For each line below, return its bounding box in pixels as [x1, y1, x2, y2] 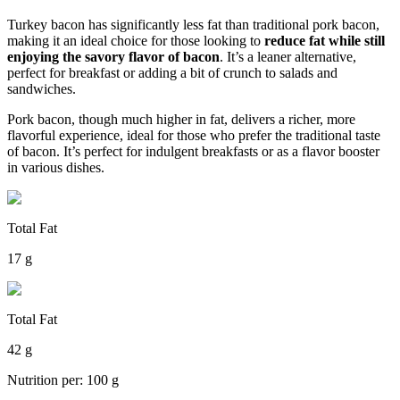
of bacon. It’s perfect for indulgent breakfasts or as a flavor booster [7, 143, 379, 159]
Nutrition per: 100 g [7, 371, 119, 387]
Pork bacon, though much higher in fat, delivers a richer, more [7, 111, 355, 127]
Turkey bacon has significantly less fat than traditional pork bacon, [7, 16, 379, 32]
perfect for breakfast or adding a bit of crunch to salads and [7, 64, 337, 80]
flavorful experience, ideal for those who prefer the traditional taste [7, 127, 380, 143]
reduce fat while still [264, 32, 385, 48]
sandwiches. [7, 80, 76, 96]
